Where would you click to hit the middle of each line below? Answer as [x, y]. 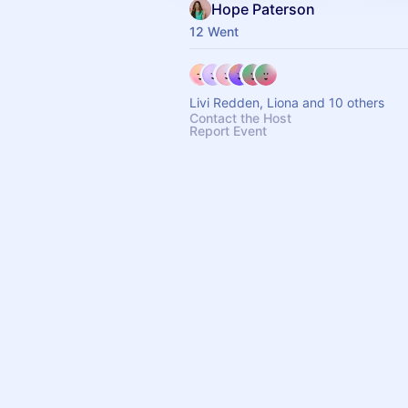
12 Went [214, 31]
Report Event [228, 131]
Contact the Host [240, 118]
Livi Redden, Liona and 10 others [287, 102]
